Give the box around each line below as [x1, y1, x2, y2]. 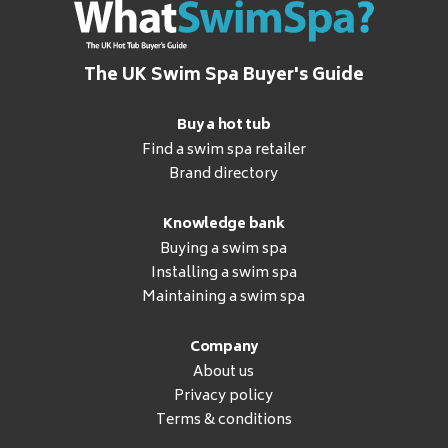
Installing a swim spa [150, 261, 297, 287]
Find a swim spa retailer [141, 138, 306, 164]
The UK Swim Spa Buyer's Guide [83, 61, 364, 92]
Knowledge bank [163, 212, 285, 238]
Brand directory [169, 162, 279, 188]
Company [189, 335, 259, 361]
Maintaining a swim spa [142, 285, 306, 311]
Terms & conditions [155, 408, 292, 434]
